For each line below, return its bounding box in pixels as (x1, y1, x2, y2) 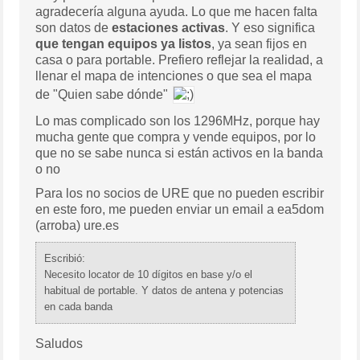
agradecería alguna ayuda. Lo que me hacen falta (35, 4, 318, 18)
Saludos (35, 336, 84, 350)
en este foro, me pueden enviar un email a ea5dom (35, 202, 325, 216)
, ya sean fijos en (211, 36, 308, 51)
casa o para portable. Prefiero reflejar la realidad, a (35, 52, 324, 67)
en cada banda (44, 300, 113, 313)
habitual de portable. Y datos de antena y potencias (44, 284, 284, 297)
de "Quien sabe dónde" (35, 87, 172, 101)
